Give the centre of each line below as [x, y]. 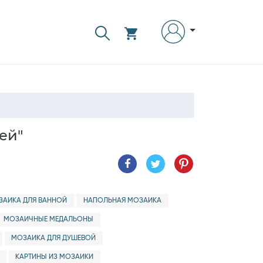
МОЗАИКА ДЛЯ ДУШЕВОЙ [54, 238]
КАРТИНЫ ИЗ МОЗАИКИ [55, 257]
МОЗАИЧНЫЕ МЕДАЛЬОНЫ [49, 220]
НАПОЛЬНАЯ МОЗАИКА [122, 201]
